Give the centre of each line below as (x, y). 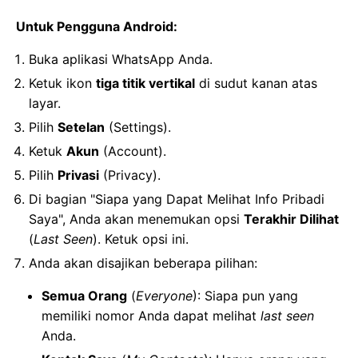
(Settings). (138, 127)
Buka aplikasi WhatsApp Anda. (121, 60)
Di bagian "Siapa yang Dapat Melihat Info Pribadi (177, 199)
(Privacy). (130, 175)
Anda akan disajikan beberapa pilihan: (143, 263)
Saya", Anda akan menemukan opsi (136, 219)
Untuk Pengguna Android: (97, 27)
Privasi (78, 175)
